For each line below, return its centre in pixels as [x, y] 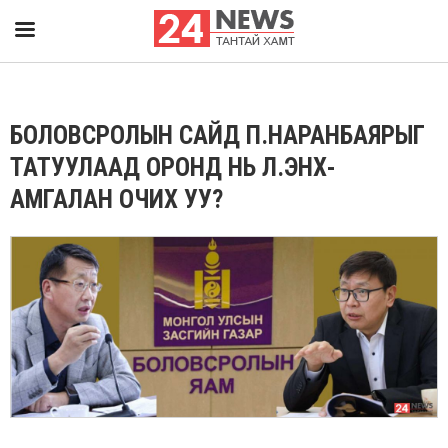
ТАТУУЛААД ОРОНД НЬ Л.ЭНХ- [173, 167]
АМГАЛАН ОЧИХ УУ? [116, 199]
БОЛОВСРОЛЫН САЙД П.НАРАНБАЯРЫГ [217, 135]
